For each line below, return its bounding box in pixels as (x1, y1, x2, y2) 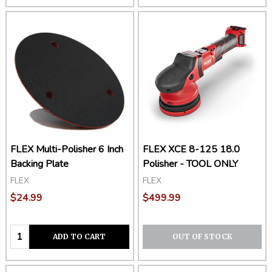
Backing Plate (10, 157, 69, 171)
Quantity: (10, 225, 55, 238)
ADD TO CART (53, 231, 106, 241)
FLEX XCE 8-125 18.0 (143, 143, 240, 157)
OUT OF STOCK (172, 231, 233, 241)
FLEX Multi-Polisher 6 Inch (10, 143, 123, 157)
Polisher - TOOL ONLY (143, 157, 238, 171)
